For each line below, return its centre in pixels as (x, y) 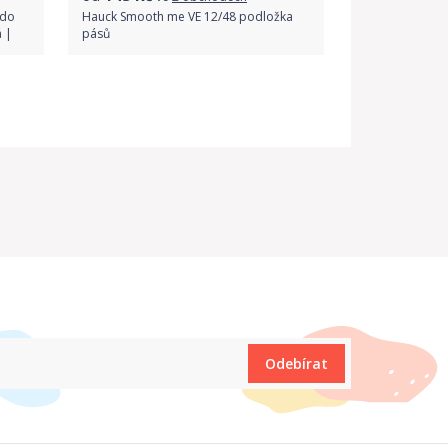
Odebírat (296, 363)
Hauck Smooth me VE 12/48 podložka (187, 16)
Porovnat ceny (196, 96)
